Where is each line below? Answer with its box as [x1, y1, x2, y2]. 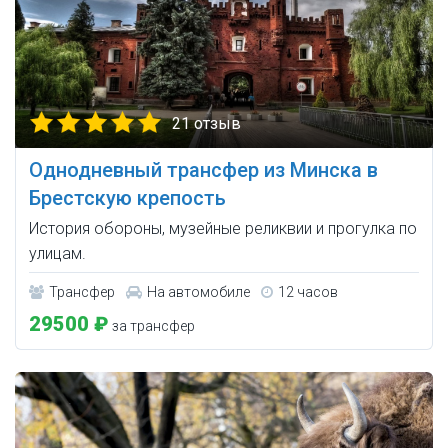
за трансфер [109, 318, 195, 335]
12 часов [278, 284, 338, 301]
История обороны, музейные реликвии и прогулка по [29, 219, 417, 239]
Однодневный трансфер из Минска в [29, 158, 378, 183]
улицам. [29, 244, 86, 264]
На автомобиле [147, 284, 250, 301]
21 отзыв [172, 114, 241, 134]
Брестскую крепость [29, 186, 226, 211]
